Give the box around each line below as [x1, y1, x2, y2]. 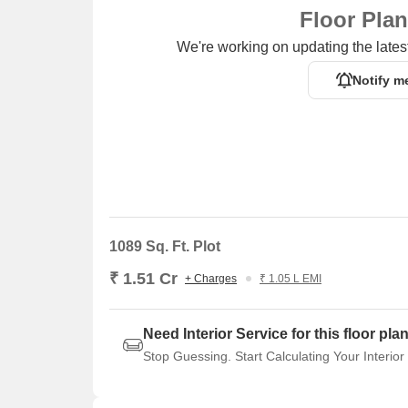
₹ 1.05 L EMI [260, 272, 321, 285]
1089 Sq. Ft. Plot [109, 239, 220, 254]
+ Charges [185, 272, 237, 285]
